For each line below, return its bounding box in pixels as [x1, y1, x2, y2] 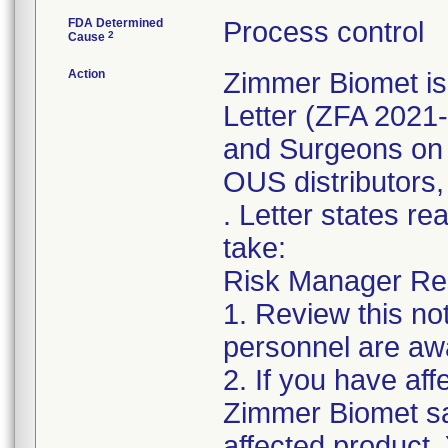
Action [68, 67, 105, 81]
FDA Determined [68, 16, 163, 30]
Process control [223, 16, 424, 48]
